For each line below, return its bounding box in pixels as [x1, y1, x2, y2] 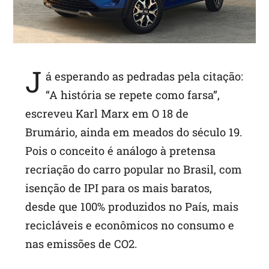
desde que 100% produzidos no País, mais [25, 199, 239, 214]
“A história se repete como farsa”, [46, 88, 220, 103]
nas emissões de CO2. [25, 237, 138, 252]
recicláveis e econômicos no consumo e [25, 218, 235, 233]
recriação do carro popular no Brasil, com [25, 162, 243, 177]
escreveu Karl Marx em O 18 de [25, 106, 189, 121]
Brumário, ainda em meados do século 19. [25, 125, 243, 140]
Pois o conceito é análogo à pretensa [25, 144, 216, 159]
